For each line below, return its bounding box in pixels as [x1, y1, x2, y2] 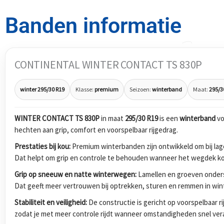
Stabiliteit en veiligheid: [14, 197, 87, 207]
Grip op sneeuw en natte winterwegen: [14, 169, 136, 179]
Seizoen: [129, 85, 152, 93]
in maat [99, 113, 125, 123]
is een [158, 113, 179, 123]
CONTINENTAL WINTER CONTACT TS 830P [14, 57, 202, 72]
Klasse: [75, 85, 94, 93]
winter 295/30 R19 [20, 85, 64, 93]
